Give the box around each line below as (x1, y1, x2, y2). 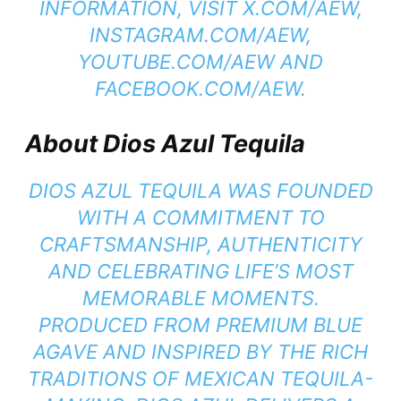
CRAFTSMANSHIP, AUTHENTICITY (38, 233, 363, 257)
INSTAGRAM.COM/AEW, (90, 23, 311, 47)
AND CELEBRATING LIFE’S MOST (47, 260, 354, 284)
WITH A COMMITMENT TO (76, 206, 325, 230)
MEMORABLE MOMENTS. (81, 286, 320, 311)
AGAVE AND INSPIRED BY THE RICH (33, 340, 368, 364)
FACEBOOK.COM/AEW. (95, 77, 306, 101)
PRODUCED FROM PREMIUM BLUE (38, 313, 363, 337)
